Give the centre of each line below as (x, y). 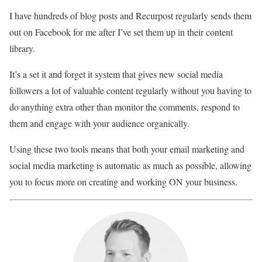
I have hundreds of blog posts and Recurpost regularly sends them (130, 15)
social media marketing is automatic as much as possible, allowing (130, 165)
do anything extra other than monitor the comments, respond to (125, 106)
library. (22, 48)
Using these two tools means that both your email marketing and (127, 149)
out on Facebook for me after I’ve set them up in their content (121, 32)
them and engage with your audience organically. (99, 123)
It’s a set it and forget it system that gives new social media (116, 74)
